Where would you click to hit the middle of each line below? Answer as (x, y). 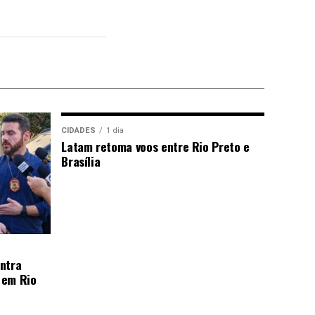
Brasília (81, 161)
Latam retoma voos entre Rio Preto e (155, 146)
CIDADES (79, 130)
